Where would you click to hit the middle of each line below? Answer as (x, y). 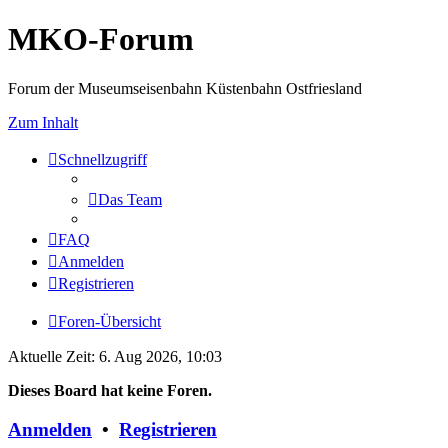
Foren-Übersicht (109, 321)
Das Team (130, 199)
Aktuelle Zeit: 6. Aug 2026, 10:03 (115, 356)
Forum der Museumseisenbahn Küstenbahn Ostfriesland (185, 88)
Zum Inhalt (43, 122)
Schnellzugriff (102, 159)
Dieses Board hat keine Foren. (110, 390)
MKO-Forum (101, 39)
